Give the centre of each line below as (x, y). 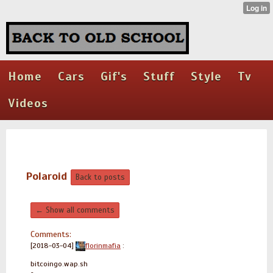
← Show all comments (75, 210)
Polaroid (46, 176)
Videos (28, 103)
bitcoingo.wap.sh (59, 264)
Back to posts (100, 177)
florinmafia (103, 246)
